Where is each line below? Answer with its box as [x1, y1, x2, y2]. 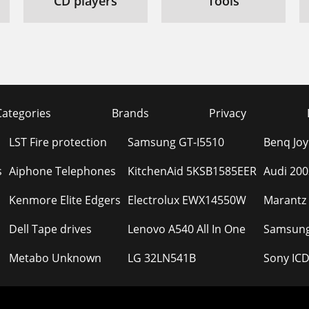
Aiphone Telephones [8, 163, 116, 179]
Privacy [209, 106, 247, 121]
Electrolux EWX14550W [127, 192, 246, 208]
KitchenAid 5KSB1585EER [127, 163, 257, 179]
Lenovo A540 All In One [127, 221, 246, 237]
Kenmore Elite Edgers [8, 192, 121, 208]
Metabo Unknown [8, 250, 101, 266]
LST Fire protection [8, 134, 107, 150]
